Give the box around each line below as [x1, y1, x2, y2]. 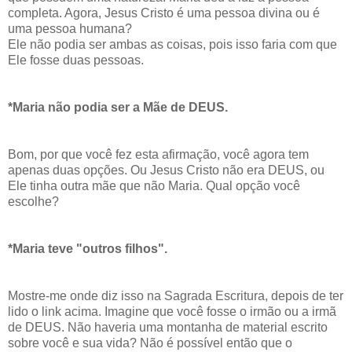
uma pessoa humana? [8, 22, 132, 36]
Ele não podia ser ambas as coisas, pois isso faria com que [8, 38, 337, 52]
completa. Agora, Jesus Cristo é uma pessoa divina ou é [8, 6, 320, 20]
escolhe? [8, 195, 59, 209]
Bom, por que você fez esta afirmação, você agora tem [8, 148, 309, 162]
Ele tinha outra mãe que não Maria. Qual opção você [8, 179, 300, 193]
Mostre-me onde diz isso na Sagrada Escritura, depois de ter [8, 289, 343, 303]
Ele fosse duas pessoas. [8, 53, 144, 68]
